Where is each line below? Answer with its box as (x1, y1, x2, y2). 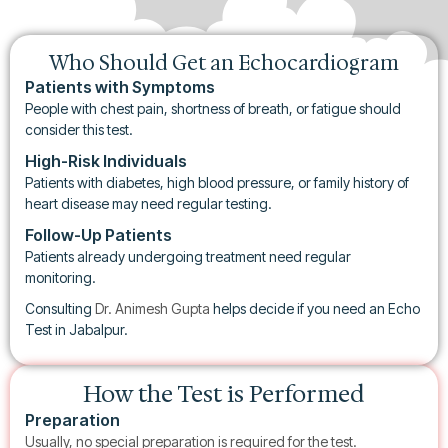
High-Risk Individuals (25, 151, 187, 171)
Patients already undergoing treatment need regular (25, 248, 351, 265)
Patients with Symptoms (25, 77, 215, 97)
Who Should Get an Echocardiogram (49, 50, 399, 76)
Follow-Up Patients (25, 225, 172, 245)
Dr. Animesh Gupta (95, 300, 210, 317)
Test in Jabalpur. (25, 321, 128, 338)
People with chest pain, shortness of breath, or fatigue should (25, 100, 401, 117)
